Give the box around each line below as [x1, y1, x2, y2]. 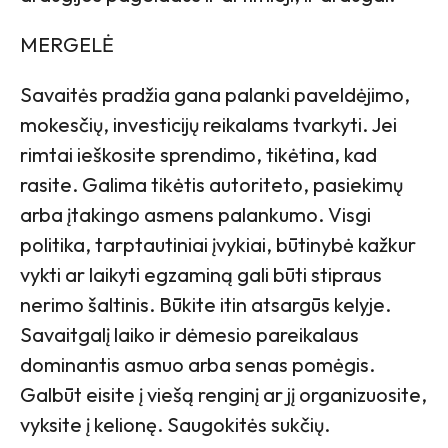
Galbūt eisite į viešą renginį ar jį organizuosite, [20, 382, 427, 408]
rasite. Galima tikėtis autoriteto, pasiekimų [20, 172, 403, 198]
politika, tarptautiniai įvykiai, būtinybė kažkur [20, 232, 416, 258]
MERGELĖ [20, 32, 114, 58]
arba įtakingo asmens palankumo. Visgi [20, 202, 371, 228]
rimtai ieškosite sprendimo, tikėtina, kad [20, 142, 377, 168]
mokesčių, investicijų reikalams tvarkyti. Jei [20, 112, 397, 138]
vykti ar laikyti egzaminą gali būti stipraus [20, 262, 382, 288]
